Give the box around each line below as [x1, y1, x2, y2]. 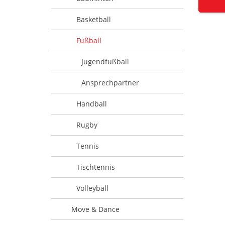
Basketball [76, 15, 111, 24]
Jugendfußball [81, 57, 129, 66]
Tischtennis [76, 162, 115, 172]
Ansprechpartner [81, 78, 139, 87]
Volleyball [76, 183, 108, 193]
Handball [76, 99, 107, 108]
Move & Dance [71, 204, 120, 214]
